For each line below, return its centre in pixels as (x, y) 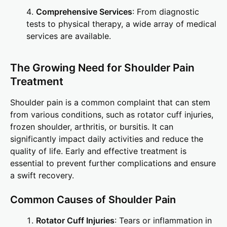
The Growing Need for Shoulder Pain (102, 68)
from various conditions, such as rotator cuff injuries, (112, 115)
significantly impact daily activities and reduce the (107, 139)
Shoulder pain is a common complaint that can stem (110, 103)
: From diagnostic (166, 12)
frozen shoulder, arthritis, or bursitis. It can (92, 127)
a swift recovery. (42, 176)
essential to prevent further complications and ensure (113, 163)
